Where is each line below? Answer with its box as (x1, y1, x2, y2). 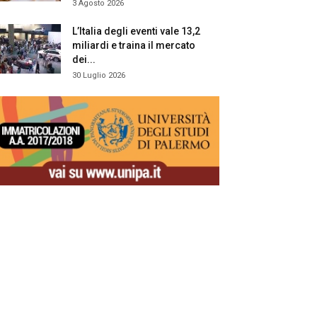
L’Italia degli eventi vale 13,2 (72, 25, 200, 38)
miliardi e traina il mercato (72, 40, 195, 52)
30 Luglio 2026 (72, 71, 125, 81)
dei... (72, 54, 96, 66)
